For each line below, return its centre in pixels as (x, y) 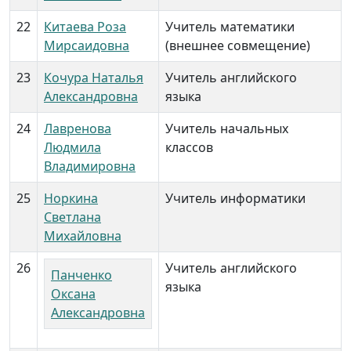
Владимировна (90, 166)
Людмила (72, 147)
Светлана (72, 217)
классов (189, 147)
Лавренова (78, 128)
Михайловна (83, 236)
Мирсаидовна (87, 45)
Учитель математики (230, 27)
